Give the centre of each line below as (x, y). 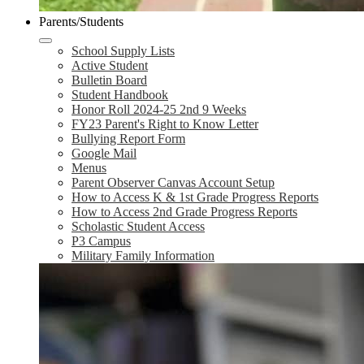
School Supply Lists (123, 51)
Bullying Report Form (128, 139)
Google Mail (104, 153)
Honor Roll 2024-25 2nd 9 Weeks (159, 109)
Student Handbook (120, 95)
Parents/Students (81, 22)
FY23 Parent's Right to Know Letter (165, 124)
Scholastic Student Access (138, 226)
